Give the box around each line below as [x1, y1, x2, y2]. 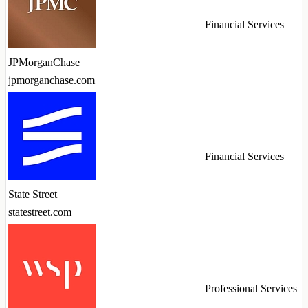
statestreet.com [8, 206, 71, 219]
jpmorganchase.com [8, 74, 95, 87]
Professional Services [205, 283, 297, 295]
